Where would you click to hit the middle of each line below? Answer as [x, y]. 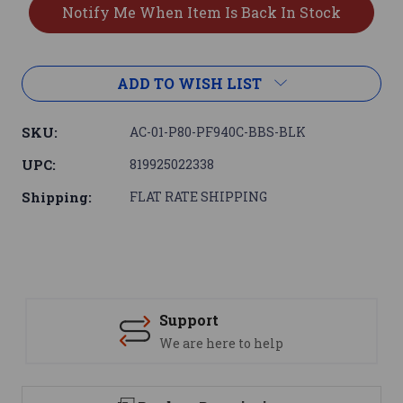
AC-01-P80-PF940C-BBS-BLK [218, 132]
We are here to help [221, 344]
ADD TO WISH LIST [189, 84]
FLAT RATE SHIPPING [198, 197]
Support [189, 320]
